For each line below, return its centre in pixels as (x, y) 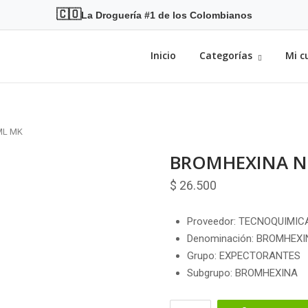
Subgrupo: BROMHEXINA (242, 273)
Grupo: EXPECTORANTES (243, 255)
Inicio (163, 56)
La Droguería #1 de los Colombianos (166, 15)
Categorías (226, 56)
